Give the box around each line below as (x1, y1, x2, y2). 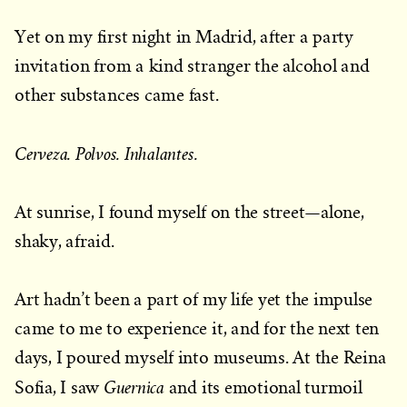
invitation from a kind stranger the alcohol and (15, 56, 370, 75)
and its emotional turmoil (168, 378, 362, 397)
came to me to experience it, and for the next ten (15, 319, 380, 338)
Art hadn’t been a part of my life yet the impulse (15, 290, 373, 309)
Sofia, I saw (15, 378, 104, 397)
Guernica (103, 375, 169, 399)
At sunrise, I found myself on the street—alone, (15, 203, 364, 222)
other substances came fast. (15, 85, 223, 104)
